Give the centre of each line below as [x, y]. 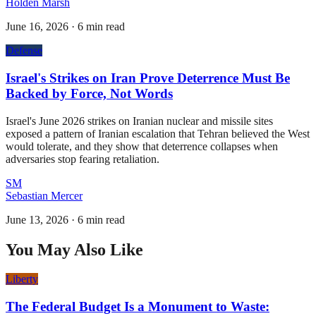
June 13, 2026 [37, 219]
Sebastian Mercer [44, 195]
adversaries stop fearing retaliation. [83, 159]
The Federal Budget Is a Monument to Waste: [138, 307]
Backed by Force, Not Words [89, 93]
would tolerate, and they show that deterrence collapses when [142, 146]
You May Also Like [74, 249]
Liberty [22, 279]
